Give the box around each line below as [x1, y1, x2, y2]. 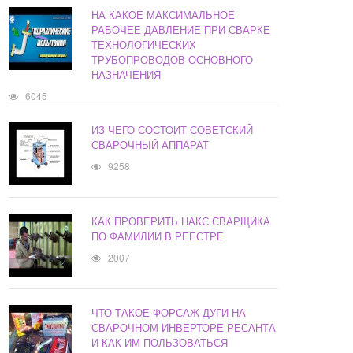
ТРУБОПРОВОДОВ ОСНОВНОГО [91, 52, 254, 68]
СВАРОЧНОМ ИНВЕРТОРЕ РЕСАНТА [91, 320, 277, 336]
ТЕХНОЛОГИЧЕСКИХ [91, 37, 197, 53]
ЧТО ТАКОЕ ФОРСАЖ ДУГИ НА [91, 305, 247, 321]
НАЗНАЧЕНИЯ [91, 67, 162, 83]
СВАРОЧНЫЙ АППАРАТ [91, 137, 210, 153]
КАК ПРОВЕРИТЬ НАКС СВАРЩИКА [91, 214, 271, 229]
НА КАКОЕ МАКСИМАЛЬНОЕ [91, 7, 236, 23]
